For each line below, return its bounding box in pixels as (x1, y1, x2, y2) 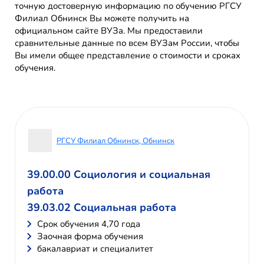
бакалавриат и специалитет (37, 242, 153, 255)
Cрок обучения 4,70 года (37, 217, 140, 230)
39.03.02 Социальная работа (27, 200, 176, 214)
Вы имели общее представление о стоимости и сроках (15, 49, 240, 62)
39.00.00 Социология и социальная (27, 167, 210, 181)
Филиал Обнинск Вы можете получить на (15, 12, 189, 25)
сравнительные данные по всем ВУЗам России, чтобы (15, 37, 239, 49)
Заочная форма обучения (37, 230, 143, 242)
